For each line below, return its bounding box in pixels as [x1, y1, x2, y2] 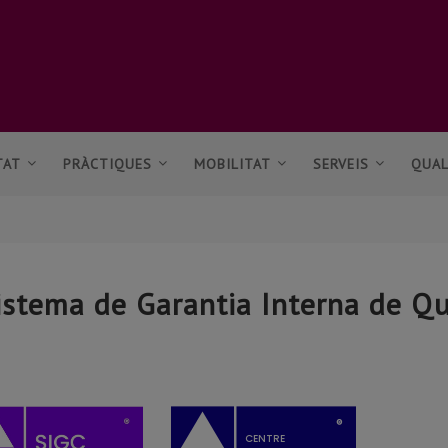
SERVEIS [313, 155, 369, 173]
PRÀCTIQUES [63, 155, 152, 173]
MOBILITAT [194, 155, 271, 173]
